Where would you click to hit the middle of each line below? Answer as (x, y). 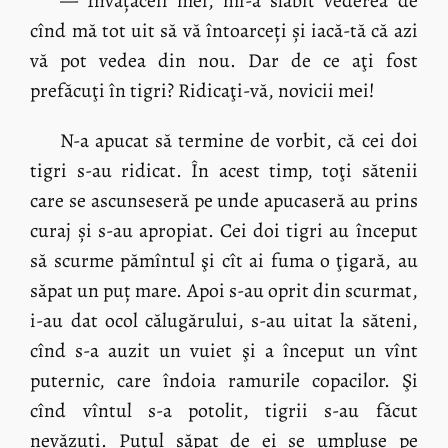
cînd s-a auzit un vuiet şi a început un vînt (224, 350)
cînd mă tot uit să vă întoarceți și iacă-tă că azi (224, 31)
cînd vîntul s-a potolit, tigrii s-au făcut (224, 410)
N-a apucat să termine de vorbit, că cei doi (238, 140)
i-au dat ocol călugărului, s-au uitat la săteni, (224, 320)
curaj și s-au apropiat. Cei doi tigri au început (224, 230)
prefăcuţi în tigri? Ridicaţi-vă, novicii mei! (203, 91)
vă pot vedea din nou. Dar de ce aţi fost (224, 61)
